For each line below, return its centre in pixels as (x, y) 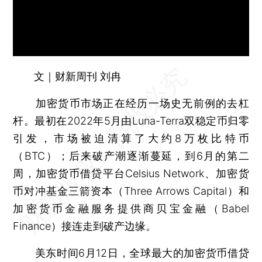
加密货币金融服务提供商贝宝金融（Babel (131, 208)
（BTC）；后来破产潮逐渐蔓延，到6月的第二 (131, 156)
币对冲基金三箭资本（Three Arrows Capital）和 (131, 191)
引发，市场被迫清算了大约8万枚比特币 (131, 138)
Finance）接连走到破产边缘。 (85, 226)
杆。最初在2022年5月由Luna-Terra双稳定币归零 (131, 120)
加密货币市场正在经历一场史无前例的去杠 (131, 103)
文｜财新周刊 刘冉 (78, 76)
